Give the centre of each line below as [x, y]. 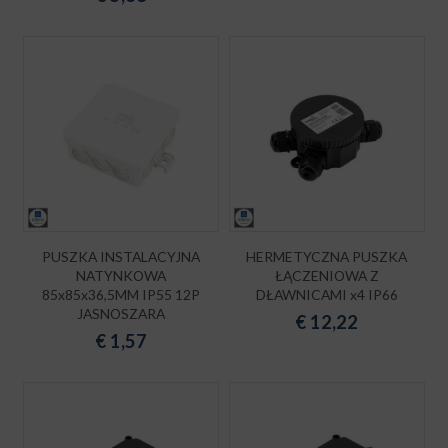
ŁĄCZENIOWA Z [326, 275]
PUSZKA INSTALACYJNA [121, 256]
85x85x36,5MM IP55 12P [121, 294]
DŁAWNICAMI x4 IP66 [326, 294]
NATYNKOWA [121, 275]
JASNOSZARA [121, 313]
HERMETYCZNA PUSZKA [327, 256]
